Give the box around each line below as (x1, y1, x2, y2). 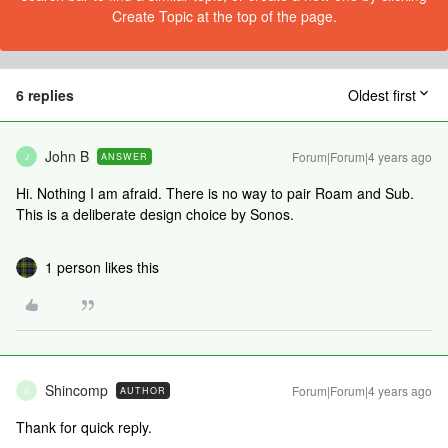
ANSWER (101, 150, 148, 163)
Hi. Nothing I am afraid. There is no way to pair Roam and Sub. (16, 183, 414, 203)
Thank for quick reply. (16, 417, 152, 437)
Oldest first (348, 85, 416, 105)
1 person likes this (45, 257, 159, 277)
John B (45, 146, 89, 166)
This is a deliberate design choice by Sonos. (16, 204, 298, 224)
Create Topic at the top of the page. (111, 6, 337, 26)
